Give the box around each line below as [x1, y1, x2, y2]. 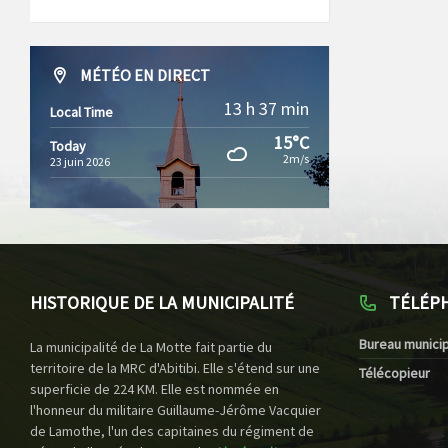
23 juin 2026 [50, 154, 110, 170]
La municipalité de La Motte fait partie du [30, 338, 272, 357]
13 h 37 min [223, 97, 309, 121]
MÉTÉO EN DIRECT [80, 65, 210, 86]
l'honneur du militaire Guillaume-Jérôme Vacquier [30, 401, 321, 420]
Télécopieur [358, 364, 430, 383]
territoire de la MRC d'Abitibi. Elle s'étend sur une [30, 359, 320, 378]
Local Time [50, 103, 113, 122]
